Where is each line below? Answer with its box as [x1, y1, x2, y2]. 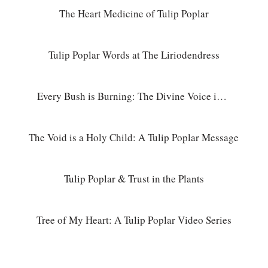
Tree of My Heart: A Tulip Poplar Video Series [36, 212, 232, 227]
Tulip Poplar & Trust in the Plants [63, 171, 204, 185]
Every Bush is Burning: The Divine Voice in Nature [217, 89, 227, 103]
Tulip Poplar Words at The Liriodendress [48, 47, 220, 62]
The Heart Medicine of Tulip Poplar [59, 6, 209, 20]
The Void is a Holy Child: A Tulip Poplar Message [29, 130, 239, 144]
